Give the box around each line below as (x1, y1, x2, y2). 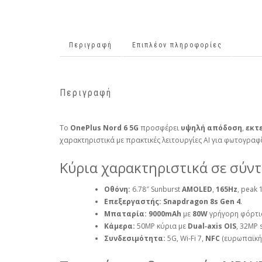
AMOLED (182, 184, 212, 195)
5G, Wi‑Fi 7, (166, 233, 205, 244)
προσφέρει (139, 123, 181, 133)
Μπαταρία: (104, 209, 147, 219)
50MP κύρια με (135, 221, 188, 232)
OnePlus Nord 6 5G (70, 123, 139, 133)
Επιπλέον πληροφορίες (132, 41, 222, 50)
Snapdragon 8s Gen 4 (163, 196, 240, 207)
